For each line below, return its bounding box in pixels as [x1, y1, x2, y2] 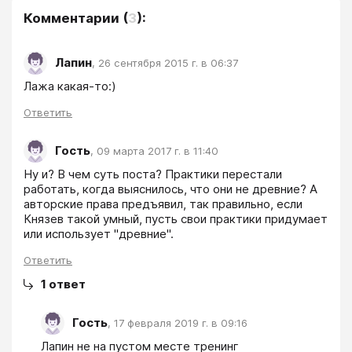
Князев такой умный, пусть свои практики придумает [24, 211, 328, 226]
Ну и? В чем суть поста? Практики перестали [24, 166, 282, 181]
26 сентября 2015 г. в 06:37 [98, 57, 238, 70]
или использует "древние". [24, 225, 177, 241]
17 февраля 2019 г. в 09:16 [114, 317, 247, 330]
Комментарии [24, 9, 119, 26]
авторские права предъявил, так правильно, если [24, 196, 302, 211]
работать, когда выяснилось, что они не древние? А [24, 181, 317, 196]
